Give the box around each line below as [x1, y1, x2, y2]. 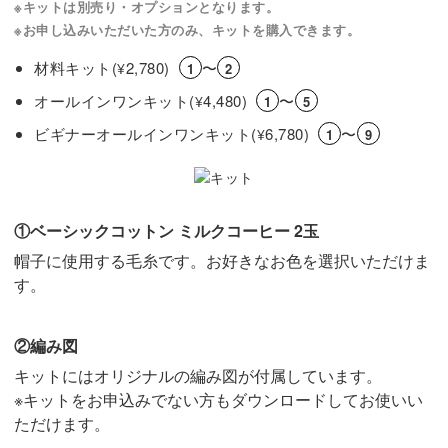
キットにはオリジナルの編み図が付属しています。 [14, 363, 382, 387]
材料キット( [34, 56, 117, 78]
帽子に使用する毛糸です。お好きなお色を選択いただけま [14, 248, 430, 272]
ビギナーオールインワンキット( [34, 122, 257, 144]
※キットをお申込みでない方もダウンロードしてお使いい [14, 387, 423, 411]
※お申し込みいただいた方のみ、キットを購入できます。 [14, 19, 360, 39]
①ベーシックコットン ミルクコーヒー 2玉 [14, 218, 319, 242]
